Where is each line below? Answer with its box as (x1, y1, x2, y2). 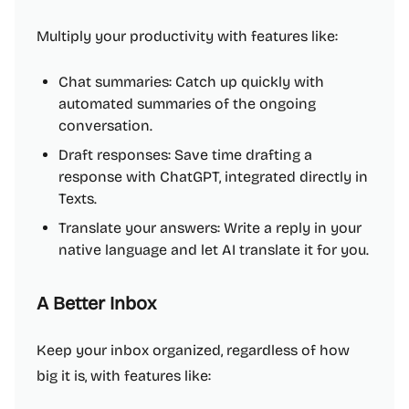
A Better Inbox (37, 292, 156, 314)
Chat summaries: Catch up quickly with (58, 73, 324, 90)
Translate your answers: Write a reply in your (58, 219, 362, 236)
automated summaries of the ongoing (58, 95, 316, 112)
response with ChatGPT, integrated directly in (58, 168, 368, 185)
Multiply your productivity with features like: (37, 27, 338, 45)
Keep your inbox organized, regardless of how (37, 341, 350, 359)
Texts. (58, 190, 97, 207)
